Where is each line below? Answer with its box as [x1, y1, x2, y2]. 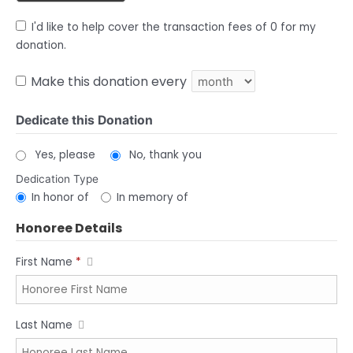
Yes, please [34, 147, 95, 163]
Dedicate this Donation [16, 113, 153, 128]
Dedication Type [16, 173, 98, 186]
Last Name [16, 318, 76, 333]
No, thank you [128, 147, 202, 163]
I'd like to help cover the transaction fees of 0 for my [32, 20, 317, 35]
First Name [16, 254, 76, 269]
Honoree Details [16, 218, 122, 237]
